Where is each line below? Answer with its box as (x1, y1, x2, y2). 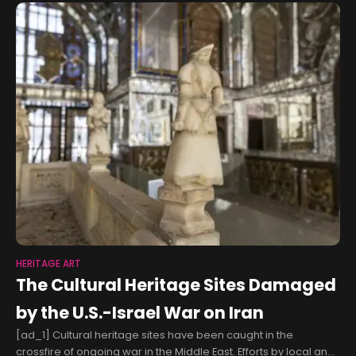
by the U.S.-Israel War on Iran (16, 300, 264, 324)
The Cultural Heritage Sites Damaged (16, 273, 336, 296)
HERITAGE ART (16, 257, 81, 270)
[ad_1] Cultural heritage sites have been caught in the (16, 327, 293, 342)
